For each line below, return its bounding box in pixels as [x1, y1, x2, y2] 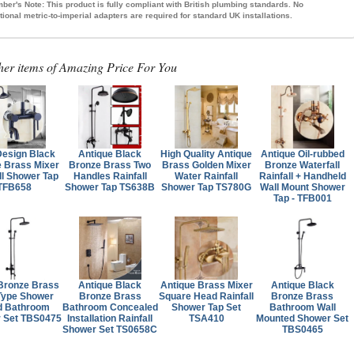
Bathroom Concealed [62, 301, 158, 313]
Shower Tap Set [171, 301, 242, 313]
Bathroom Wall [269, 301, 336, 313]
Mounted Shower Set [256, 312, 349, 324]
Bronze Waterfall [265, 159, 341, 171]
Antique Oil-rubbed [260, 148, 345, 160]
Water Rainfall [175, 170, 239, 182]
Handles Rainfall [73, 170, 147, 182]
